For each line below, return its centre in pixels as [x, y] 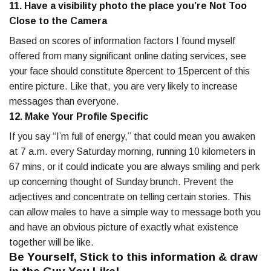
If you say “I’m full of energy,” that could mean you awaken [132, 136]
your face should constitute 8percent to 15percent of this [129, 71]
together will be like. [51, 242]
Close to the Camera [58, 21]
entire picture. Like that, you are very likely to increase [123, 86]
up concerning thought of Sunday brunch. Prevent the [121, 181]
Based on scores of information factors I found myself [122, 41]
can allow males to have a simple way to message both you [135, 212]
